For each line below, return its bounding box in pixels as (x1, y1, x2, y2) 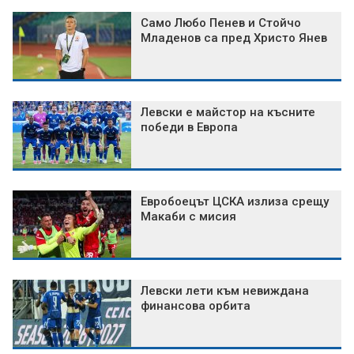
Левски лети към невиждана (141, 284, 309, 299)
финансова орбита (141, 299, 250, 314)
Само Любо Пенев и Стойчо (141, 16, 301, 31)
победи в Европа (141, 120, 238, 135)
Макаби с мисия (141, 209, 236, 224)
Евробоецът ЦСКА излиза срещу (141, 194, 329, 209)
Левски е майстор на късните (141, 105, 315, 120)
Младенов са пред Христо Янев (141, 31, 327, 46)
